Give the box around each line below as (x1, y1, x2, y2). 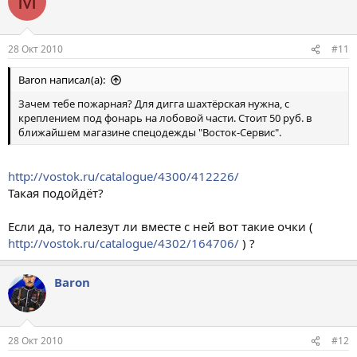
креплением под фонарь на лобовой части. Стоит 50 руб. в (18, 111, 312, 125)
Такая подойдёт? (8, 184, 104, 201)
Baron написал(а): (18, 73, 105, 87)
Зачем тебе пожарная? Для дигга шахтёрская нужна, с (18, 96, 289, 111)
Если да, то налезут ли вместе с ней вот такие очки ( (8, 218, 313, 234)
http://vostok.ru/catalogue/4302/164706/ (8, 234, 239, 251)
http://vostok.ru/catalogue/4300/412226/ (8, 167, 239, 184)
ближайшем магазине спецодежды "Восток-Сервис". (18, 125, 281, 139)
